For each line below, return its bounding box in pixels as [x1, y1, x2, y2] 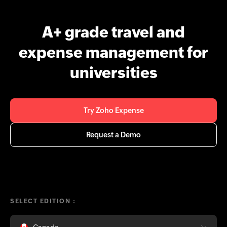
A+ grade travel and [42, 23, 185, 42]
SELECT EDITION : [10, 198, 75, 205]
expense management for [19, 44, 208, 62]
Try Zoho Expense [83, 106, 144, 115]
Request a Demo [86, 131, 141, 139]
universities [69, 64, 158, 82]
